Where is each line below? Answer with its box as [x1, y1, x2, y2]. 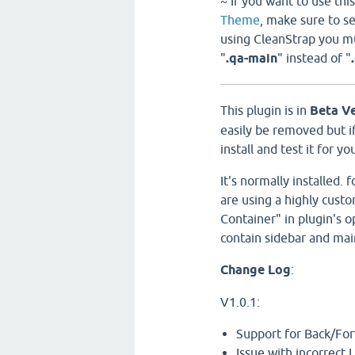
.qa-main [226, 51, 277, 66]
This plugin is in [220, 103, 310, 117]
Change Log [220, 262, 291, 277]
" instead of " [277, 51, 351, 65]
